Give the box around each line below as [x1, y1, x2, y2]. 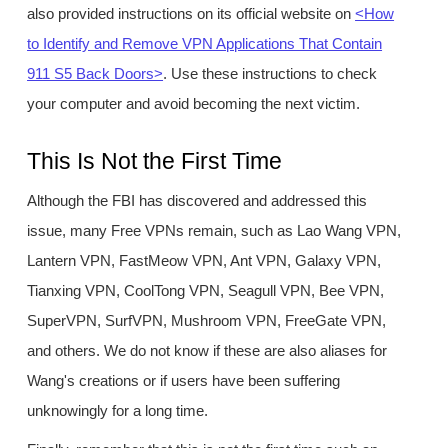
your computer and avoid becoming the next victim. [27, 95, 361, 113]
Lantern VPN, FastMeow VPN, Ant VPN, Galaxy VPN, [27, 251, 382, 269]
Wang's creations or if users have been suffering [27, 371, 341, 389]
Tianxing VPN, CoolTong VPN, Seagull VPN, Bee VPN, [27, 281, 385, 299]
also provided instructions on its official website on [27, 5, 356, 23]
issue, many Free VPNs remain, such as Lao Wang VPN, [27, 221, 402, 239]
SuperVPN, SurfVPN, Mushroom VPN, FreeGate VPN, [27, 311, 387, 329]
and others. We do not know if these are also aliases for [27, 341, 388, 359]
